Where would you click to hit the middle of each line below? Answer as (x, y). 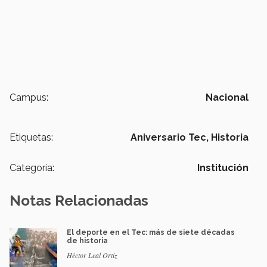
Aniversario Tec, (170, 137)
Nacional (227, 97)
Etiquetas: (31, 137)
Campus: (29, 97)
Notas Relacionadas (79, 200)
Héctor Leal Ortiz (92, 255)
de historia (87, 240)
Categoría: (32, 167)
